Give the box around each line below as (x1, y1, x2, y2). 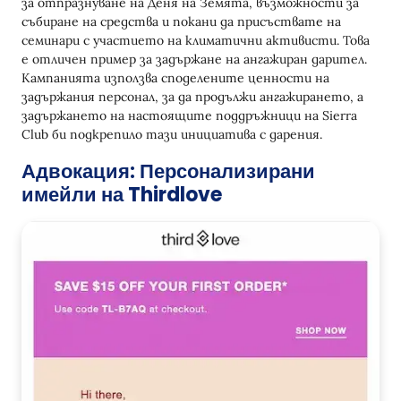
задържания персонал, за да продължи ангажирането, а (21, 89, 363, 106)
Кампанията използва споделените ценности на (21, 70, 329, 87)
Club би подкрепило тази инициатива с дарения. (21, 126, 322, 143)
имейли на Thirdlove (21, 181, 222, 209)
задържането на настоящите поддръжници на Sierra (21, 107, 357, 124)
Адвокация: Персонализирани (21, 158, 315, 186)
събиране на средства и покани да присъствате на (21, 13, 341, 30)
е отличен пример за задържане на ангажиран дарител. (21, 51, 367, 68)
